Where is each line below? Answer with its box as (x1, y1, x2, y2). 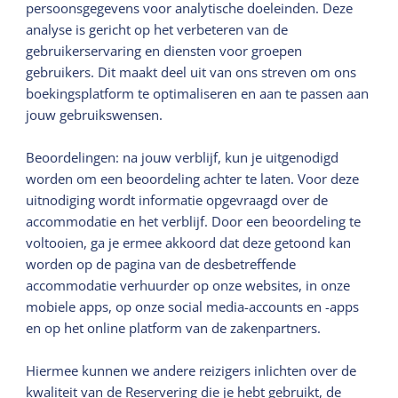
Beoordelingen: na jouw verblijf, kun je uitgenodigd (26, 147, 339, 166)
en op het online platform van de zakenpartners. (26, 318, 322, 337)
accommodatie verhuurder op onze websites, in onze (26, 275, 351, 294)
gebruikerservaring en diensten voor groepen (26, 41, 303, 60)
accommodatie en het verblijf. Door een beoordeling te (26, 211, 362, 230)
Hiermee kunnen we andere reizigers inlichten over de (26, 361, 357, 379)
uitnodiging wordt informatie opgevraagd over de (26, 190, 329, 209)
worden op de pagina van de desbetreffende (26, 254, 297, 273)
